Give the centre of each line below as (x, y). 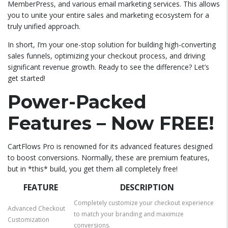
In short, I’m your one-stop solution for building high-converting (112, 45)
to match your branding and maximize (129, 214)
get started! (26, 78)
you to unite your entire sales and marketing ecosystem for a (108, 15)
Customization (28, 220)
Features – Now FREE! (111, 123)
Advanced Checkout (36, 208)
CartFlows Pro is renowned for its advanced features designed (110, 146)
